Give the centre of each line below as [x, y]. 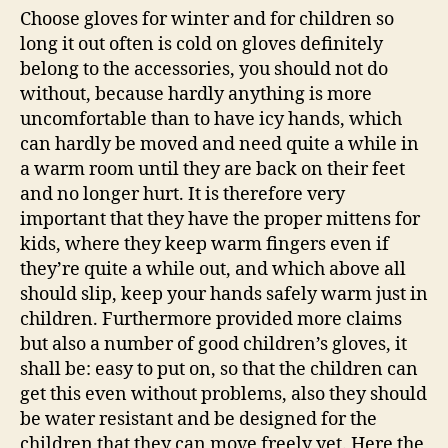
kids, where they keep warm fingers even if [204, 244]
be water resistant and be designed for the [198, 419]
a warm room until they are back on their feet [212, 169]
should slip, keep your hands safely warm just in [224, 294]
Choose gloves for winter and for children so [207, 19]
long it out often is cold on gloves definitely [201, 44]
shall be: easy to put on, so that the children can [219, 369]
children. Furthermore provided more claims [211, 319]
